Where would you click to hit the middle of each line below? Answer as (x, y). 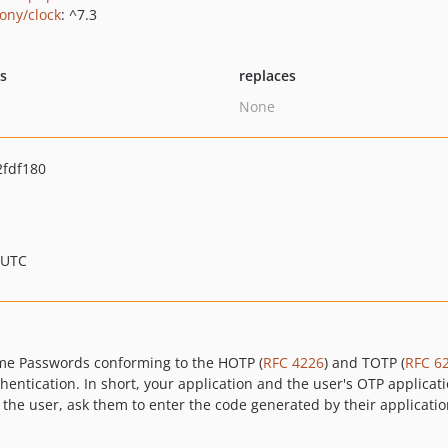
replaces (267, 75)
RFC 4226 (293, 362)
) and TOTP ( (364, 362)
